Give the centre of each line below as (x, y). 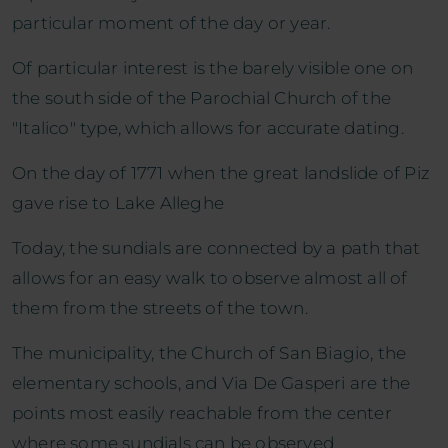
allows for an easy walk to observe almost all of (210, 277)
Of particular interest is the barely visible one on (213, 67)
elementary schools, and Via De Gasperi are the (211, 382)
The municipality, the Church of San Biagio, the (209, 352)
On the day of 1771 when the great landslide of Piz (221, 172)
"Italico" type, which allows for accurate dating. (208, 127)
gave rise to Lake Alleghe (118, 202)
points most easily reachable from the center (202, 412)
